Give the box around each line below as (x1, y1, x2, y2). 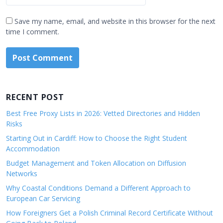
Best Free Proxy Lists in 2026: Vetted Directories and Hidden (6, 109, 200, 118)
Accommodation (6, 144, 60, 153)
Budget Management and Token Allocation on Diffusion (6, 158, 186, 168)
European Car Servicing (6, 194, 82, 203)
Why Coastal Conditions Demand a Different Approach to (6, 183, 191, 193)
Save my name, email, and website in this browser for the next (14, 16, 216, 26)
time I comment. (6, 27, 59, 36)
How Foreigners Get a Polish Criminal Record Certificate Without (6, 208, 213, 218)
